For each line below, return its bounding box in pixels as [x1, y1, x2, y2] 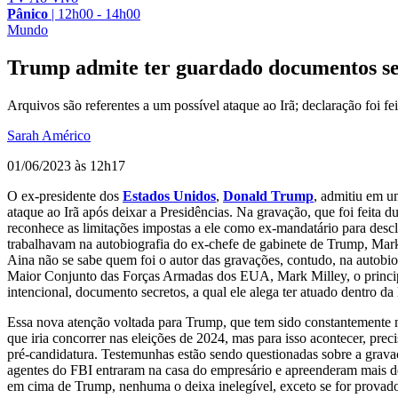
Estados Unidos [123, 187, 216, 203]
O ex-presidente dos [7, 187, 123, 203]
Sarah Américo [7, 127, 91, 143]
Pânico [7, 5, 48, 21]
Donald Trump [223, 187, 314, 203]
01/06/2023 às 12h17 [7, 157, 125, 173]
